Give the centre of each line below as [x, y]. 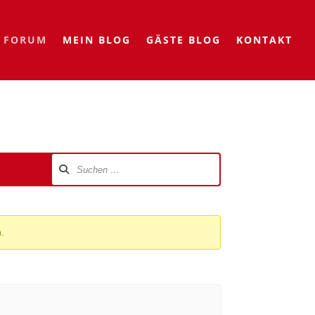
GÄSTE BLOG [184, 40]
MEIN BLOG [97, 40]
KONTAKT [264, 40]
